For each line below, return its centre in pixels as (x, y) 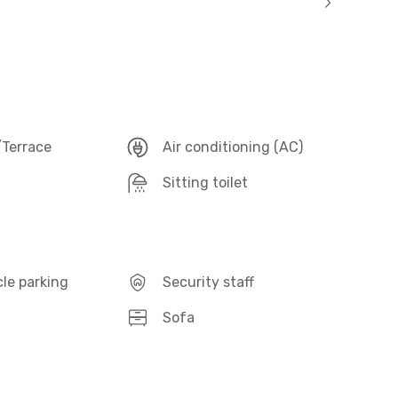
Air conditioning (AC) (233, 147)
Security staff (209, 282)
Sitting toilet (206, 183)
